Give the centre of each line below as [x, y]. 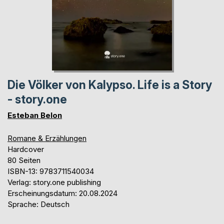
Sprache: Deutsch [38, 204]
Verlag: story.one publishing [54, 182]
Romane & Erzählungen [47, 138]
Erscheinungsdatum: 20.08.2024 [62, 193]
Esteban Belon [35, 115]
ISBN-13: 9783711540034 [51, 171]
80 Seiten [24, 160]
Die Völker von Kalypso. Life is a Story [110, 85]
